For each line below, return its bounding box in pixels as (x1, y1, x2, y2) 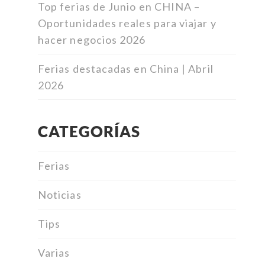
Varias (38, 246, 70, 260)
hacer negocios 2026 (38, 33, 146, 47)
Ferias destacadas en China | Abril (38, 62, 214, 76)
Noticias (38, 188, 82, 202)
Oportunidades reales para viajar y (38, 17, 216, 30)
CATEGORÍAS (38, 122, 140, 141)
